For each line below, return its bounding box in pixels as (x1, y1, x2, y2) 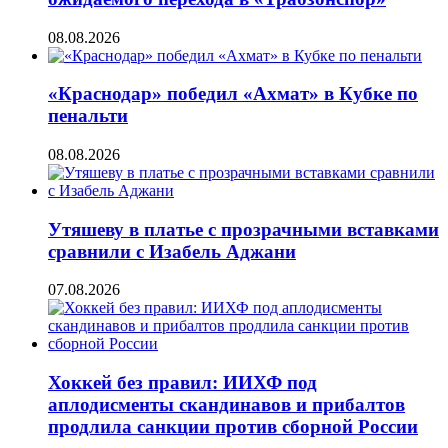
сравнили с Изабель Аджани (48, 240, 296, 262)
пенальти (48, 105, 128, 127)
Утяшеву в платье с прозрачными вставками (48, 218, 439, 240)
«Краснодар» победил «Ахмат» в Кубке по (48, 83, 418, 105)
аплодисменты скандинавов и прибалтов (48, 394, 405, 416)
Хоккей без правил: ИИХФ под (48, 372, 317, 394)
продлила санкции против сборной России (48, 416, 418, 438)
